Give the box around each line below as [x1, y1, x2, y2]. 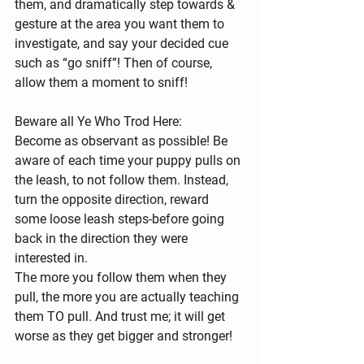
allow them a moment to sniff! [15, 74, 188, 90]
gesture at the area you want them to [15, 15, 227, 32]
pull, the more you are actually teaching [15, 288, 242, 305]
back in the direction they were [15, 230, 191, 246]
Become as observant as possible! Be [15, 132, 231, 149]
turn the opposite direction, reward [15, 191, 212, 207]
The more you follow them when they [15, 269, 230, 285]
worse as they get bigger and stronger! [15, 327, 232, 344]
